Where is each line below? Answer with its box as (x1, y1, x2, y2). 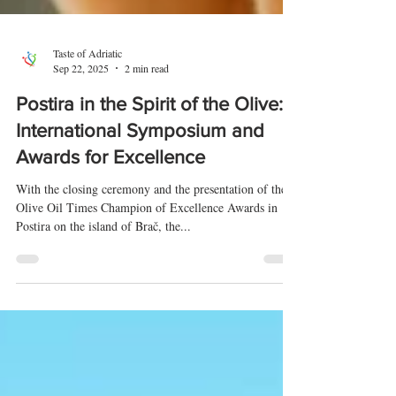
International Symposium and (16, 216, 264, 236)
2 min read (125, 156, 169, 171)
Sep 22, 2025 (53, 156, 109, 171)
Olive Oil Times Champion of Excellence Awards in (16, 294, 278, 311)
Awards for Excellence (16, 242, 205, 263)
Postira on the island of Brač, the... (16, 313, 191, 330)
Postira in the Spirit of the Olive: (16, 189, 283, 209)
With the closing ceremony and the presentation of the (16, 276, 286, 293)
